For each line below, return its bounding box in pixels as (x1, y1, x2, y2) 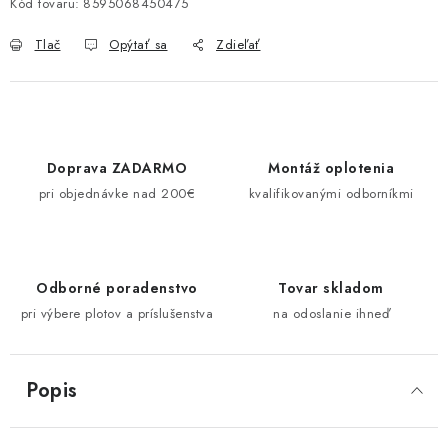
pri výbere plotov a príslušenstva (20, 304, 214, 323)
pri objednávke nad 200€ (38, 184, 196, 203)
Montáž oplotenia (268, 158, 394, 178)
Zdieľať (216, 35, 261, 54)
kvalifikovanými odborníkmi (248, 184, 414, 203)
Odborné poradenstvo (36, 278, 198, 298)
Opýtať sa (109, 35, 168, 54)
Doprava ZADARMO (46, 158, 188, 178)
